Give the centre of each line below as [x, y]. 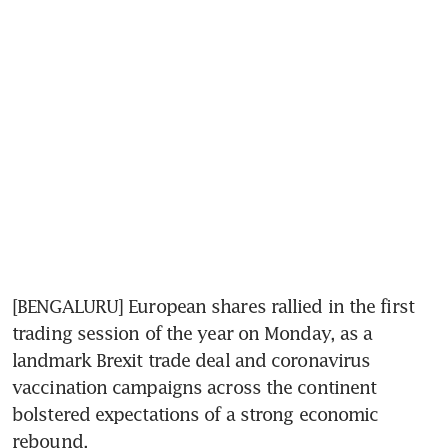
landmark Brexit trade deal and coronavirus [191, 359]
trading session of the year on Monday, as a [192, 332]
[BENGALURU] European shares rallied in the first [213, 305]
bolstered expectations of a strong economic [195, 413]
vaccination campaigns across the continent [194, 386]
